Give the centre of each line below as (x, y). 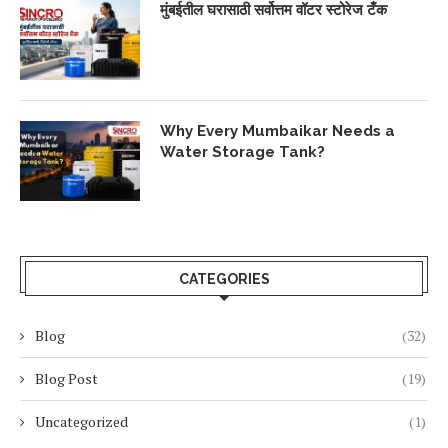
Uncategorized (81, 421)
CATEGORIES (224, 278)
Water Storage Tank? (242, 151)
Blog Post (66, 378)
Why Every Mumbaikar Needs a (277, 130)
